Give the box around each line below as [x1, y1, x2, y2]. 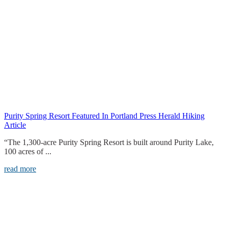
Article [4, 121, 26, 130]
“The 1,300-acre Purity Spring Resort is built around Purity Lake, [4, 138, 214, 147]
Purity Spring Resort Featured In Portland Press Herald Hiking [4, 111, 205, 121]
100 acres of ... [4, 147, 51, 156]
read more [4, 164, 36, 174]
